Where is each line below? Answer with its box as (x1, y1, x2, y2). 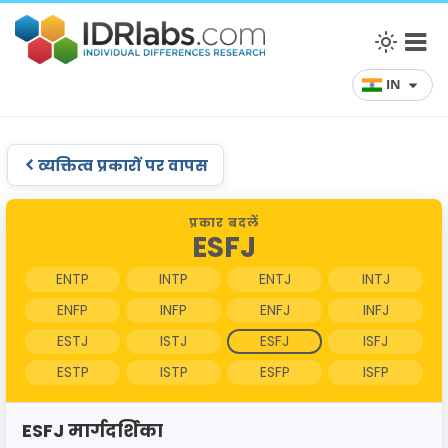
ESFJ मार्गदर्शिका (22, 417, 163, 443)
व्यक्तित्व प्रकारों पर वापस (37, 154, 208, 175)
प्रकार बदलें (189, 213, 259, 231)
